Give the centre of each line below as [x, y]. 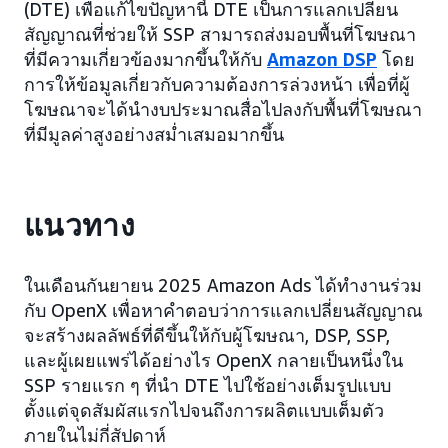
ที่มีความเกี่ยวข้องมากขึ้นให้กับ [145, 59]
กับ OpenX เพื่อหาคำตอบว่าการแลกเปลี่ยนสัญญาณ [223, 310]
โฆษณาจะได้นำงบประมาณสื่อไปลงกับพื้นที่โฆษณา [223, 109]
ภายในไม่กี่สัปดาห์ [95, 435]
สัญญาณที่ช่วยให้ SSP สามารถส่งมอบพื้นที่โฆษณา [220, 34]
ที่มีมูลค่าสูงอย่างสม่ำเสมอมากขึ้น [154, 134]
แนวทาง [79, 226]
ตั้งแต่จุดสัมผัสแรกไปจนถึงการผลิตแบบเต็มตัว [204, 410]
